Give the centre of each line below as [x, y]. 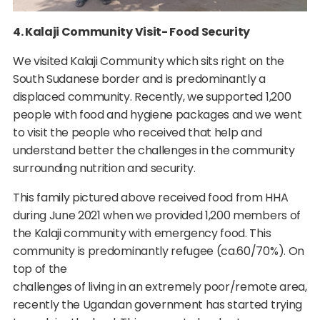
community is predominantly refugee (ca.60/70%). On [158, 251]
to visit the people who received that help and [137, 132]
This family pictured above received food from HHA [150, 197]
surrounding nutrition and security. [104, 168]
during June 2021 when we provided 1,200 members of [156, 215]
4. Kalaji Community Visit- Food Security [131, 31]
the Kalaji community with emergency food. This [142, 233]
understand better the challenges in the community [154, 150]
